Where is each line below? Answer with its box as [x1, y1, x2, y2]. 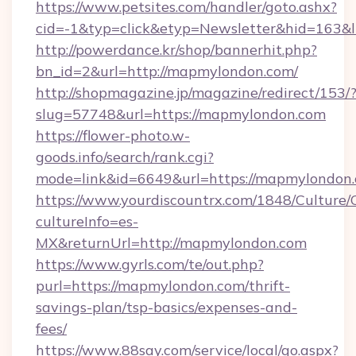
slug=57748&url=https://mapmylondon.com [36, 105, 326, 123]
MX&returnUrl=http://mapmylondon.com [36, 234, 307, 252]
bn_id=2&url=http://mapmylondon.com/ [36, 62, 298, 80]
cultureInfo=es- [36, 212, 138, 230]
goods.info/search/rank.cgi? [36, 148, 214, 166]
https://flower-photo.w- [36, 126, 190, 145]
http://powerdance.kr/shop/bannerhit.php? [36, 41, 317, 59]
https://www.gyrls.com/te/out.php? [36, 255, 264, 273]
